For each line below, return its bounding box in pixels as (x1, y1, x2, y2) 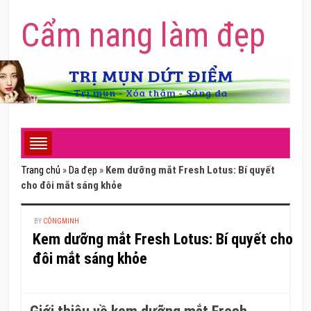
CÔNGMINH (42, 217, 79, 226)
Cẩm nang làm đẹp (21, 15, 266, 55)
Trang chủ (21, 164, 61, 177)
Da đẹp (69, 164, 98, 177)
